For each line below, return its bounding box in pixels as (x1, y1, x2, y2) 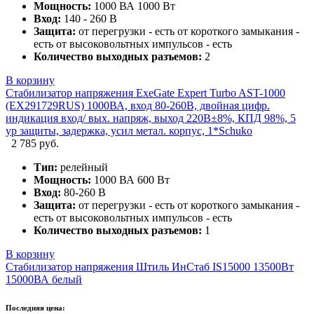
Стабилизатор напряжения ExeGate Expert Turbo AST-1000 (6, 86, 285, 99)
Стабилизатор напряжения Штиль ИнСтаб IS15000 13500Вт (6, 260, 294, 273)
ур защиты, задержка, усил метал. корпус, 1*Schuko (6, 124, 252, 137)
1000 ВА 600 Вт (91, 173, 170, 186)
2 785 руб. (11, 137, 59, 149)
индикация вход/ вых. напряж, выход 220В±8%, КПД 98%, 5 (6, 111, 296, 124)
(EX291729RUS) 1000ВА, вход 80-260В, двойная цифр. (6, 99, 270, 111)
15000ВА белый (6, 273, 82, 285)
